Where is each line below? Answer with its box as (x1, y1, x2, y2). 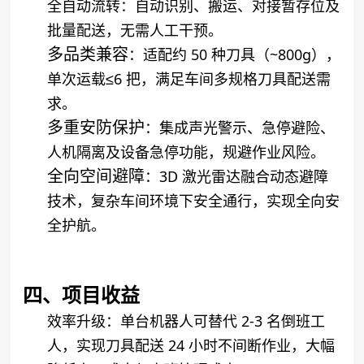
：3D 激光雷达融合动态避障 (145, 166, 329, 186)
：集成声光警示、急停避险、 (145, 117, 336, 137)
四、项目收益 (23, 280, 141, 308)
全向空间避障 (47, 164, 145, 187)
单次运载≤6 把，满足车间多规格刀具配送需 (47, 68, 331, 89)
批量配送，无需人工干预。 (47, 19, 223, 40)
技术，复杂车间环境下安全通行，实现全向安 (47, 190, 340, 210)
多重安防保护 (47, 115, 145, 138)
